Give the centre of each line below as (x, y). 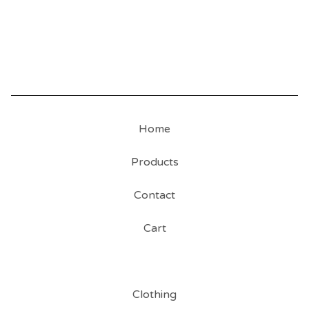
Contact (154, 196)
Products (154, 162)
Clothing (154, 295)
